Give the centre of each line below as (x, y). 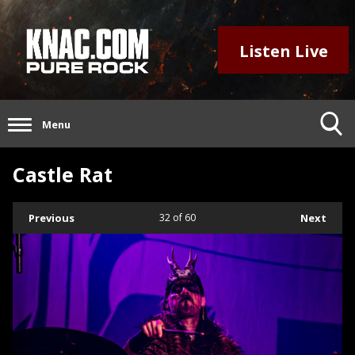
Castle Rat (63, 175)
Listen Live (283, 51)
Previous (52, 218)
